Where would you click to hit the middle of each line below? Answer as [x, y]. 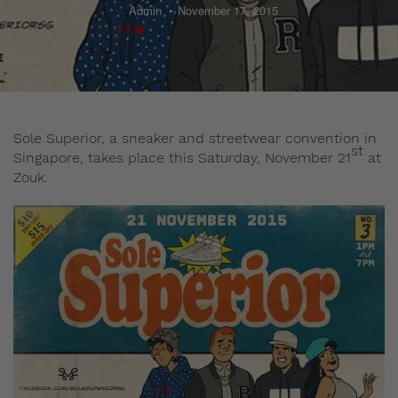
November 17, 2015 [228, 10]
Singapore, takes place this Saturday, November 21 [182, 158]
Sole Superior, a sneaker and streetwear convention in [195, 138]
